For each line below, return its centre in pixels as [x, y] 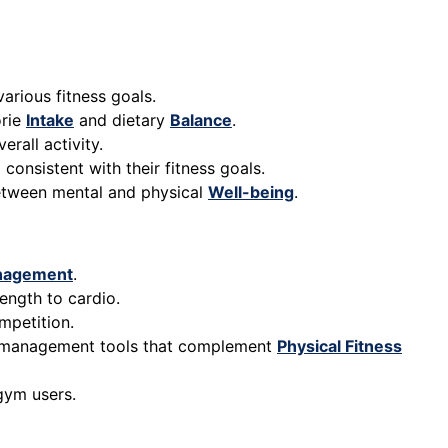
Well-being [251, 192]
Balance [201, 120]
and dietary [122, 120]
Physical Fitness [339, 346]
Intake [50, 120]
